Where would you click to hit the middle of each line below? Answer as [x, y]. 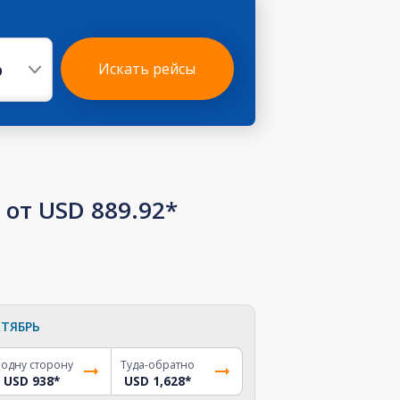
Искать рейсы [147, 69]
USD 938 [29, 381]
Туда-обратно [158, 364]
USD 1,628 [155, 381]
